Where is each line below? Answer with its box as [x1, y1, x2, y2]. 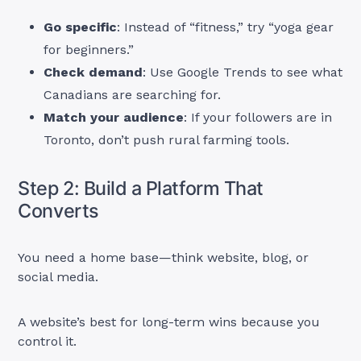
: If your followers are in [184, 110, 333, 126]
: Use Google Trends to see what [143, 64, 343, 81]
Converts [18, 199, 99, 223]
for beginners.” [44, 42, 135, 58]
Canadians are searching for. [44, 87, 222, 103]
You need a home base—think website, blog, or [18, 250, 309, 266]
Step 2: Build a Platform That [18, 176, 263, 201]
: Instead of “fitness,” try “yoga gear [117, 19, 334, 35]
